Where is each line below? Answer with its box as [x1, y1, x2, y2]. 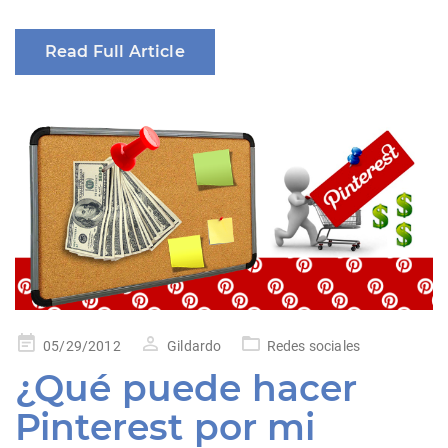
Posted [14, 334, 59, 351]
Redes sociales [266, 337, 360, 354]
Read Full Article [45, 42, 185, 62]
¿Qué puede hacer [15, 365, 358, 410]
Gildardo [167, 337, 222, 354]
